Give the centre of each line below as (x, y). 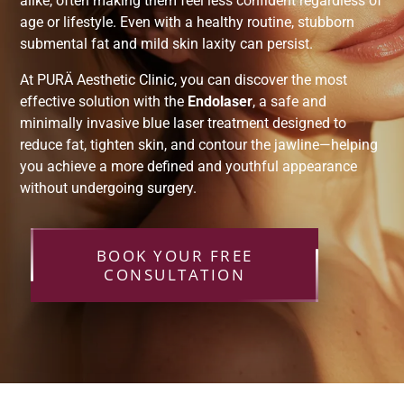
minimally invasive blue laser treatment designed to (184, 124)
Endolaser (220, 102)
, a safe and (290, 102)
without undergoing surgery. (109, 188)
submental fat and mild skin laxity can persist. (167, 44)
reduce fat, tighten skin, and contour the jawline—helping (199, 145)
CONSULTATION (175, 275)
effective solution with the (104, 102)
